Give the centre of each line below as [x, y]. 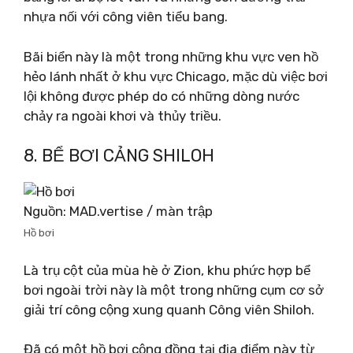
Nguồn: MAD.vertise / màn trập [118, 211]
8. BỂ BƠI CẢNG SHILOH [119, 156]
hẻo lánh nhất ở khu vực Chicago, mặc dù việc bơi [176, 76]
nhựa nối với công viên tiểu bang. [126, 17]
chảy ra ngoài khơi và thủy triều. [123, 115]
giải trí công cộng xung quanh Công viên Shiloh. [169, 309]
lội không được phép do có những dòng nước [162, 96]
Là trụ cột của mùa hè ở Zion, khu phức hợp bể [167, 270]
